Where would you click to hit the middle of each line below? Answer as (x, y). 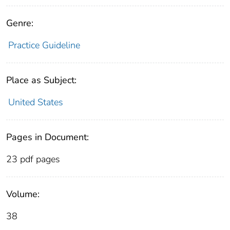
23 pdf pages (33, 159)
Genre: (20, 23)
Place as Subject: (41, 80)
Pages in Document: (47, 137)
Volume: (23, 194)
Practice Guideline (44, 45)
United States (35, 102)
